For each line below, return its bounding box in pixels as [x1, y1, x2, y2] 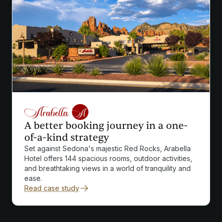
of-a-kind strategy [24, 131, 109, 144]
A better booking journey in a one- [24, 119, 188, 132]
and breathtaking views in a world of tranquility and [24, 164, 191, 172]
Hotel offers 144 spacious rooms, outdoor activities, [24, 154, 192, 163]
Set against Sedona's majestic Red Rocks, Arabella [24, 144, 191, 153]
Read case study [24, 183, 79, 192]
